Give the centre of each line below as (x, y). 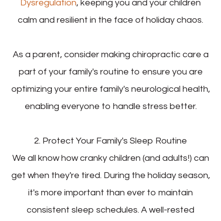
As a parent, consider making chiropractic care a (110, 55)
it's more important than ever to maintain (110, 193)
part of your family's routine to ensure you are (110, 72)
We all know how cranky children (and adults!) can (110, 158)
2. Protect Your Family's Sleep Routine (110, 141)
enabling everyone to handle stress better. (110, 107)
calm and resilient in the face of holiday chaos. (110, 20)
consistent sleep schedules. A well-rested (110, 210)
